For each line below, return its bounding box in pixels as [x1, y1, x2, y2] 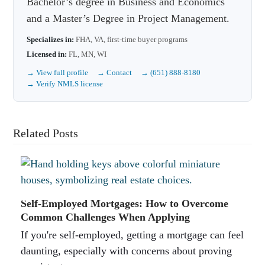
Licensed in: [27, 49, 67, 59]
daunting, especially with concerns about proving [20, 244, 232, 257]
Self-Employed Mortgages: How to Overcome [20, 197, 228, 209]
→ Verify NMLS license [27, 79, 104, 88]
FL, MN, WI [67, 49, 107, 59]
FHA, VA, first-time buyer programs [74, 34, 188, 44]
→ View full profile [27, 67, 89, 77]
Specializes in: [27, 34, 75, 44]
